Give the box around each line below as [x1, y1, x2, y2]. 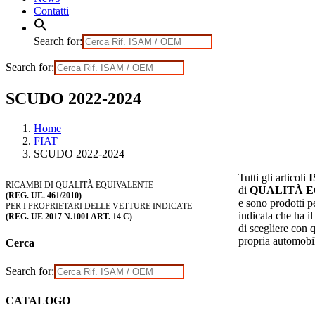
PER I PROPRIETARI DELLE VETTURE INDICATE [6, 200, 192, 211]
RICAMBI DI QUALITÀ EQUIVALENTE [6, 179, 153, 190]
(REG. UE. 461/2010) [6, 190, 82, 200]
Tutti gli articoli [238, 171, 309, 184]
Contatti [34, 5, 69, 17]
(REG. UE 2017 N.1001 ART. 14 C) [6, 211, 132, 221]
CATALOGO [6, 294, 70, 307]
